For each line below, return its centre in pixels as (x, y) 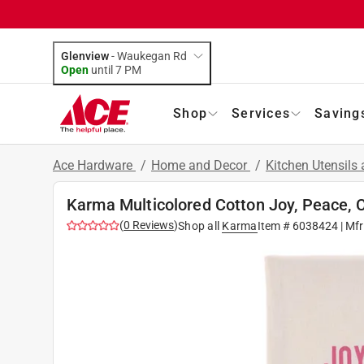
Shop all (199, 225)
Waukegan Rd (152, 56)
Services (261, 113)
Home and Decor (201, 165)
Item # (275, 225)
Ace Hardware (94, 165)
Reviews (152, 225)
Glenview (85, 56)
